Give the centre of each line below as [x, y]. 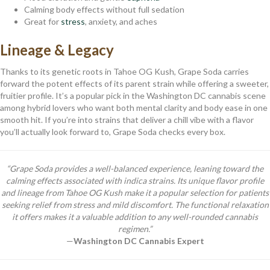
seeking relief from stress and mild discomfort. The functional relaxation [135, 204]
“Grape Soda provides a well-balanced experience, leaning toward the [135, 168]
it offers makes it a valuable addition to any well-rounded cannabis [135, 216]
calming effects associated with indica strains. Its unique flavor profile [135, 180]
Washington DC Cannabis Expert [139, 240]
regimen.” [135, 228]
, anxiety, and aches [121, 21]
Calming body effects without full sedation [104, 9]
